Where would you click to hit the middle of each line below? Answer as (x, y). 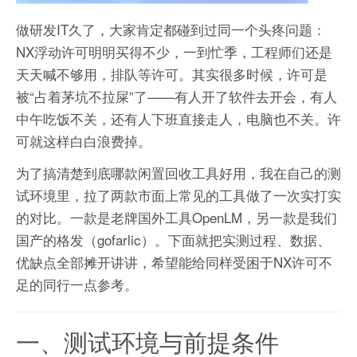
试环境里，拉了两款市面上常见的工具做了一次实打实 (178, 195)
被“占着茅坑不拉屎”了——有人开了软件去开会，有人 (177, 96)
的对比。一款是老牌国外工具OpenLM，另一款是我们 (177, 218)
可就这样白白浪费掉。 (84, 141)
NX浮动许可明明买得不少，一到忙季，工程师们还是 (174, 52)
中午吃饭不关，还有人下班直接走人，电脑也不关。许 (178, 119)
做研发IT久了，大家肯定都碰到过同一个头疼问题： (171, 29)
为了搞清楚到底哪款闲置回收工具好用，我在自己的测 (178, 173)
